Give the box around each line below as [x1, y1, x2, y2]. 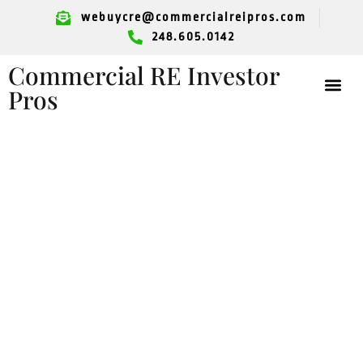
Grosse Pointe [24, 162, 252, 211]
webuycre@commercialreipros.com [80, 11, 306, 24]
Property [24, 235, 169, 284]
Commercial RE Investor [8, 59, 280, 92]
